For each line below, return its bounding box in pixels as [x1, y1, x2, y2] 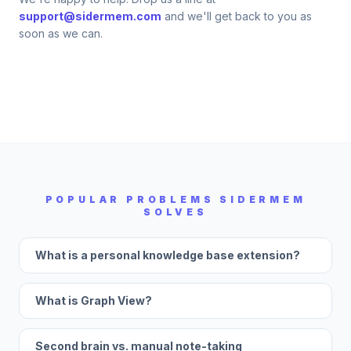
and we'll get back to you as [161, 9, 312, 23]
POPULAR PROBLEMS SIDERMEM [45, 194, 306, 205]
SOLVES [143, 206, 208, 218]
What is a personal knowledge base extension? [35, 248, 300, 262]
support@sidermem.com [19, 9, 161, 23]
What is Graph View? [35, 294, 152, 307]
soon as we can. [19, 27, 103, 40]
